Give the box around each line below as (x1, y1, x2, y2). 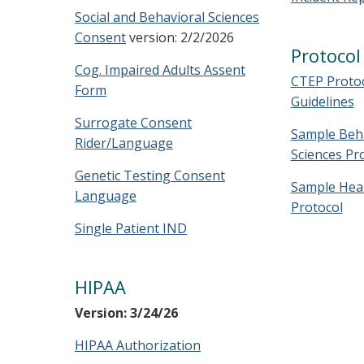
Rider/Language (75, 134, 173, 152)
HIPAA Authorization (75, 336, 201, 354)
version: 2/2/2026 (126, 28, 234, 46)
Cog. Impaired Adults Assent (75, 61, 245, 79)
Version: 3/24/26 (75, 304, 178, 322)
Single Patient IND (75, 219, 187, 237)
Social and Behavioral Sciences (75, 8, 259, 26)
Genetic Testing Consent (75, 167, 225, 184)
